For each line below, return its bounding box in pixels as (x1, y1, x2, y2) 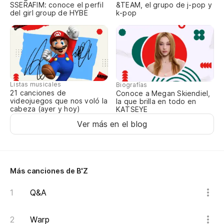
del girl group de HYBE (10, 8, 88, 17)
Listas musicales (10, 80, 61, 88)
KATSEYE (116, 105, 148, 114)
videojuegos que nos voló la (10, 96, 107, 105)
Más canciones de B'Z (10, 166, 88, 175)
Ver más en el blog (76, 119, 147, 129)
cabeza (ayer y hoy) (10, 104, 80, 113)
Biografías (116, 81, 147, 89)
